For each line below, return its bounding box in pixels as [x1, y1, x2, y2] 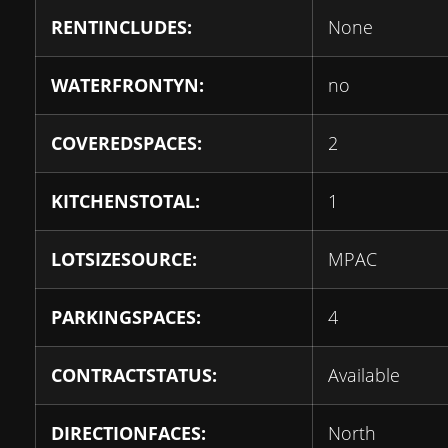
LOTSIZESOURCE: [51, 247, 197, 271]
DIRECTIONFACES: [51, 421, 206, 445]
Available [328, 363, 400, 387]
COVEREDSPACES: [51, 131, 202, 155]
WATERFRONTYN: [51, 73, 204, 97]
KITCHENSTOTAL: [51, 189, 200, 213]
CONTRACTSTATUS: [51, 363, 217, 387]
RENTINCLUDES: [51, 15, 192, 39]
